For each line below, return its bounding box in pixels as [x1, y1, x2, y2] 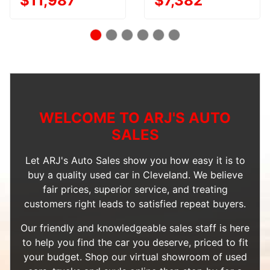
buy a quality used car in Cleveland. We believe [27, 168, 243, 181]
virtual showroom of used [129, 250, 247, 263]
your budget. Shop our [23, 250, 130, 263]
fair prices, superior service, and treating [42, 183, 228, 195]
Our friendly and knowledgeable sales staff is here [20, 221, 250, 234]
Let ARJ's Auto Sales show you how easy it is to [25, 154, 245, 166]
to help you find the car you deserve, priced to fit [22, 236, 248, 248]
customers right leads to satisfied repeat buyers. [24, 197, 246, 210]
